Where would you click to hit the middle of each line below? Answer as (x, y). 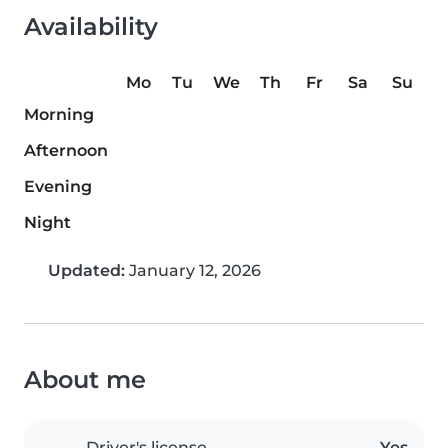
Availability (91, 27)
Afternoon (66, 151)
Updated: (86, 271)
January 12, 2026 (193, 271)
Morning (59, 115)
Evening (58, 187)
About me (85, 380)
